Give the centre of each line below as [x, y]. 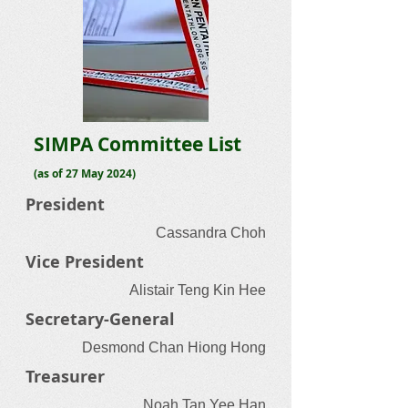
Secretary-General [100, 319]
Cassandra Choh [211, 233]
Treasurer [65, 377]
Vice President [85, 262]
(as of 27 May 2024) [85, 173]
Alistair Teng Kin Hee [198, 290]
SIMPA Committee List [138, 144]
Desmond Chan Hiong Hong [174, 347]
